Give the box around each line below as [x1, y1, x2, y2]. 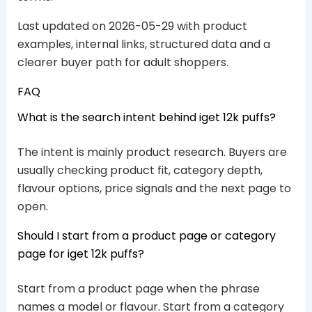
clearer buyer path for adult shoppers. [17, 54, 228, 71]
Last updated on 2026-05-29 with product [17, 18, 247, 35]
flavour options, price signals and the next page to [17, 180, 291, 197]
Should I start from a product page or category [17, 228, 276, 244]
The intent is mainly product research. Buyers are [17, 144, 287, 161]
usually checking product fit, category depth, [17, 162, 263, 179]
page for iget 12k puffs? [17, 246, 144, 263]
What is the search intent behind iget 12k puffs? [17, 109, 276, 126]
